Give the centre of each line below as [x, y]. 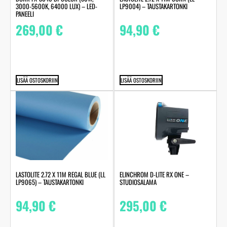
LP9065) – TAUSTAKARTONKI [50, 182]
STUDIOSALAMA [138, 182]
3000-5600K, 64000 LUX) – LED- [56, 6]
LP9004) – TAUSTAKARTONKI [153, 6]
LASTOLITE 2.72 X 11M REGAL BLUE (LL [61, 174]
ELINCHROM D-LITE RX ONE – [154, 174]
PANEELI [25, 14]
